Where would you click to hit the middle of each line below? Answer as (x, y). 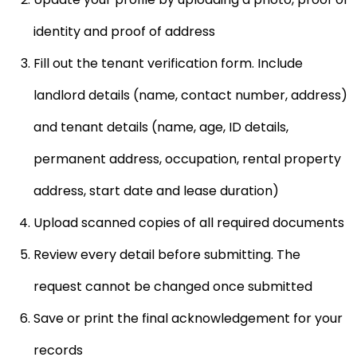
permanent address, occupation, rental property (187, 159)
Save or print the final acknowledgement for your (188, 318)
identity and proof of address (124, 31)
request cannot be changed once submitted (173, 286)
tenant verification (161, 63)
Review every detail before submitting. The (167, 254)
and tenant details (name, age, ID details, (161, 127)
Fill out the (67, 63)
